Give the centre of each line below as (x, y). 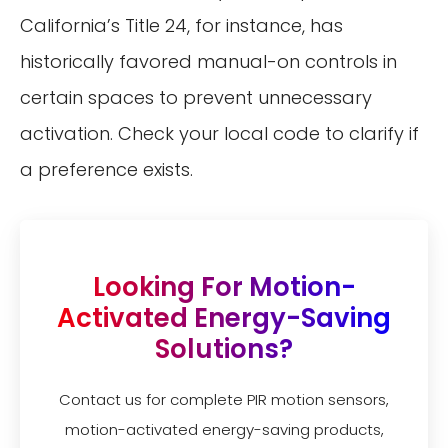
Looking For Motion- (224, 286)
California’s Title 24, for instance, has (181, 25)
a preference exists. (106, 169)
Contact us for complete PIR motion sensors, (224, 399)
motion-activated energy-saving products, (224, 429)
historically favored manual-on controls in (208, 61)
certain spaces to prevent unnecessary (196, 97)
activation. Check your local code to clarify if (219, 133)
